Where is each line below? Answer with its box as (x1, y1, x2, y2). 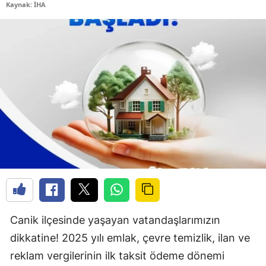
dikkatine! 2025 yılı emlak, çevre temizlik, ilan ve (10, 231, 250, 244)
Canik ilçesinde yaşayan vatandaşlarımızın (10, 213, 220, 226)
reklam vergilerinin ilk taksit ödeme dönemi (10, 249, 224, 262)
